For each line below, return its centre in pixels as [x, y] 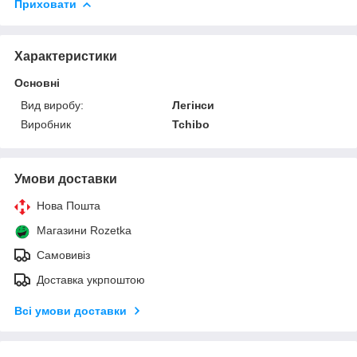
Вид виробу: [52, 105]
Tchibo [191, 124]
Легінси [194, 105]
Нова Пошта [69, 205]
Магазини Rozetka [84, 230]
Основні [37, 82]
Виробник [46, 124]
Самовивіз [63, 255]
